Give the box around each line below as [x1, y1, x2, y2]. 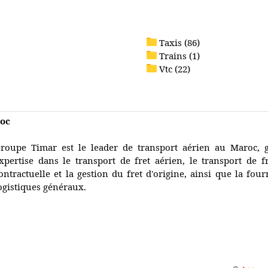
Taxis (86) [159, 36, 200, 48]
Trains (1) [159, 50, 200, 62]
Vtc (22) [159, 63, 190, 75]
